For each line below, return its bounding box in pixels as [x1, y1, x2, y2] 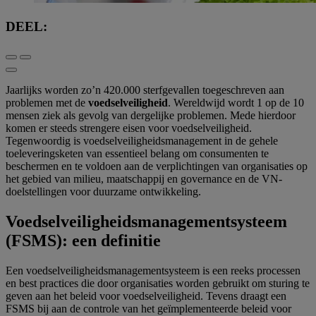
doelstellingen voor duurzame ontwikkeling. [6, 186, 201, 198]
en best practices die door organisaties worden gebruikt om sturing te [6, 277, 310, 290]
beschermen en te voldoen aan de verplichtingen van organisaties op [6, 160, 308, 173]
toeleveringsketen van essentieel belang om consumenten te [6, 147, 269, 160]
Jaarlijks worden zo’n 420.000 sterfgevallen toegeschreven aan [6, 84, 284, 97]
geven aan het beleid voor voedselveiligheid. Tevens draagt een [6, 290, 286, 303]
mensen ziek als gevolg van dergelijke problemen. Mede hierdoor [6, 109, 296, 122]
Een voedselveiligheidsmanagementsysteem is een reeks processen [6, 265, 300, 277]
